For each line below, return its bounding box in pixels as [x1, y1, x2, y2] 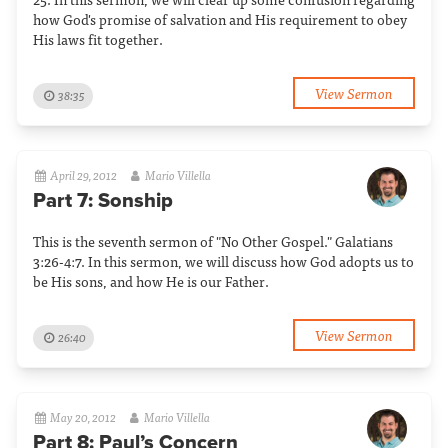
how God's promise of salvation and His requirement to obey [33, 8, 407, 30]
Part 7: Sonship [33, 189, 173, 213]
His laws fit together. [33, 28, 163, 50]
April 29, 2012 [50, 165, 118, 185]
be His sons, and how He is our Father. [33, 270, 269, 292]
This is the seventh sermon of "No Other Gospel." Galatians [33, 230, 393, 252]
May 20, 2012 [50, 407, 117, 427]
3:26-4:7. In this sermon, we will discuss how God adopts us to [33, 250, 414, 272]
